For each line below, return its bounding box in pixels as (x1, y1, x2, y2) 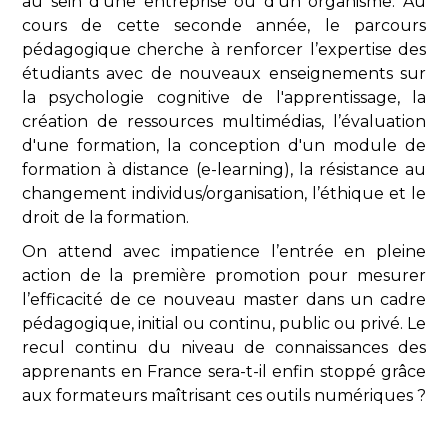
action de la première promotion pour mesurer (22, 266, 426, 286)
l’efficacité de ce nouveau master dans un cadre (22, 290, 426, 310)
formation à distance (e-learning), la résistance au (22, 160, 426, 180)
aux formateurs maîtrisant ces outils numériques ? (22, 386, 426, 406)
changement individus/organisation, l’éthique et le (22, 184, 426, 204)
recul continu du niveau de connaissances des (22, 338, 426, 358)
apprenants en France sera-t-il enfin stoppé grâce (22, 362, 426, 382)
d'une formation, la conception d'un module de (22, 136, 426, 156)
